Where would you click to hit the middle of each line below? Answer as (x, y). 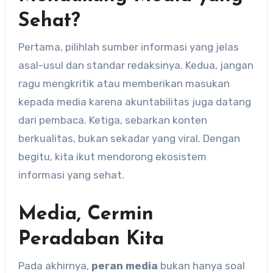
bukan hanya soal (201, 265)
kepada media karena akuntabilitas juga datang (134, 102)
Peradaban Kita (91, 240)
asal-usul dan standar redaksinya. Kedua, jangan (136, 66)
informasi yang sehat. (71, 175)
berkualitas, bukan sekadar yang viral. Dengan (129, 139)
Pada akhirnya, (55, 265)
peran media (124, 265)
